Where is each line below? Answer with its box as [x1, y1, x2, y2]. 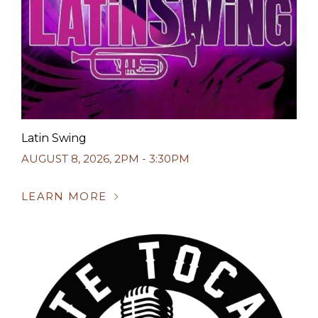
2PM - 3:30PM [114, 152, 190, 165]
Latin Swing [21, 131, 87, 145]
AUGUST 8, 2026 [21, 152, 109, 165]
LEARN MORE [21, 190, 107, 203]
